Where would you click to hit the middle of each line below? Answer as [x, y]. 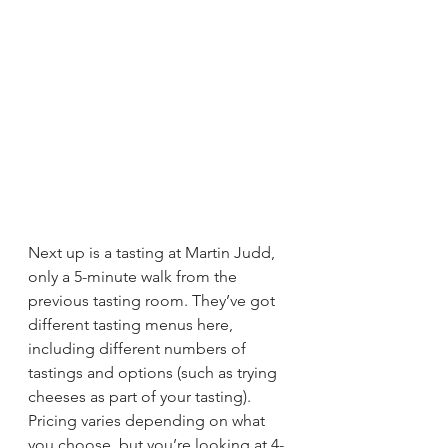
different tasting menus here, [132, 325]
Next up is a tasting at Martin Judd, [153, 253]
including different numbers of [139, 349]
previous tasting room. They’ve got [153, 301]
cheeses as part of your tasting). [141, 397]
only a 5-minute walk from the [134, 277]
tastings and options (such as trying [154, 373]
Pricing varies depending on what [148, 421]
